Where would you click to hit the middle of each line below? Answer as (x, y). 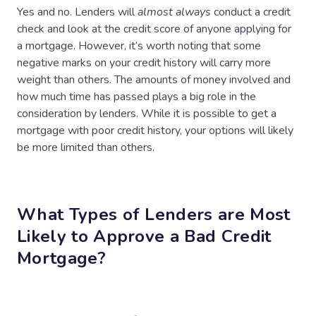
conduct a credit (251, 12)
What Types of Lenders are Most (154, 214)
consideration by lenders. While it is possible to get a (147, 113)
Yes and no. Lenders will (77, 12)
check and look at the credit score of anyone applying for (154, 29)
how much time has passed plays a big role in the (136, 96)
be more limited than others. (87, 147)
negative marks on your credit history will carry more (144, 62)
